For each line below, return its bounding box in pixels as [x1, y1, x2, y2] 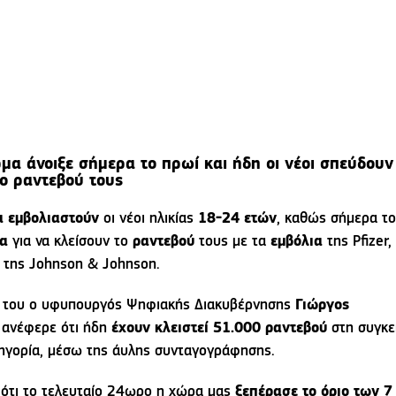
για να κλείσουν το [8, 233, 133, 249]
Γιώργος [295, 297, 349, 313]
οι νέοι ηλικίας [99, 210, 198, 226]
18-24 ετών [198, 210, 277, 226]
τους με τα [194, 233, 270, 249]
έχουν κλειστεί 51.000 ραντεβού [111, 320, 327, 336]
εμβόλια [270, 233, 323, 249]
